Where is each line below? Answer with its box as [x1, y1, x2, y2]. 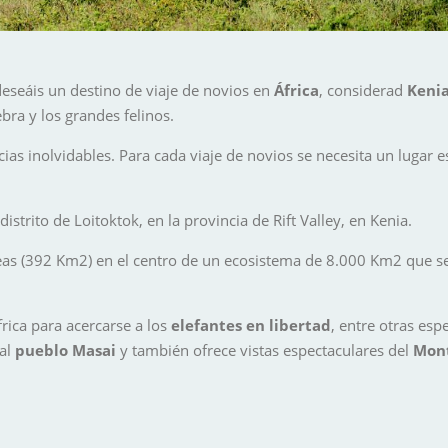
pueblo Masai [15, 340, 116, 361]
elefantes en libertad [171, 315, 331, 336]
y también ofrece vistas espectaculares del [116, 340, 413, 361]
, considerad [319, 80, 407, 101]
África [274, 80, 319, 101]
